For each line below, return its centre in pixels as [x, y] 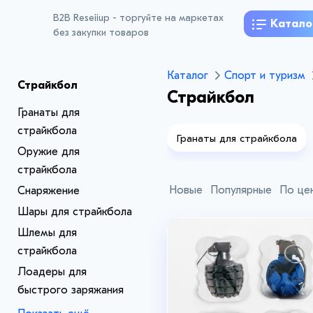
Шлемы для [47, 233]
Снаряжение [49, 191]
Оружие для [49, 152]
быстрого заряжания [71, 290]
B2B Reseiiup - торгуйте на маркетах [138, 18]
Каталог [188, 75]
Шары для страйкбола [75, 212]
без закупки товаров [101, 33]
